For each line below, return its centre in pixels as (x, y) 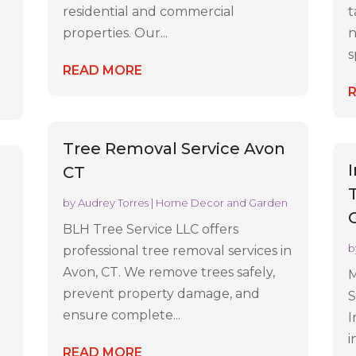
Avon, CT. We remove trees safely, (169, 272)
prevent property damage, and (162, 293)
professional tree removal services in (178, 250)
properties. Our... (116, 33)
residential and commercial (149, 12)
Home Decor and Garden (222, 202)
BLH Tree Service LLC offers (151, 229)
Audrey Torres (114, 202)
